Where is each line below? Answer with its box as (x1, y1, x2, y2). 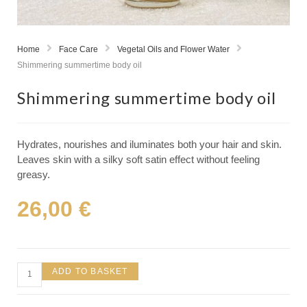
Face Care (59, 44, 98, 54)
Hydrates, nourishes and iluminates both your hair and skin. (17, 138, 282, 150)
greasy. (17, 168, 50, 180)
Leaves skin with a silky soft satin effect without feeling (17, 153, 260, 165)
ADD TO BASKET (52, 266, 128, 276)
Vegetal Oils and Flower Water (117, 44, 230, 54)
